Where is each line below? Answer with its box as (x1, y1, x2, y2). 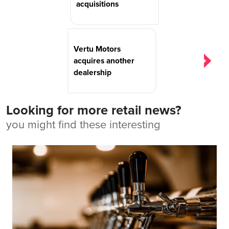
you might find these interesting (6, 118, 161, 132)
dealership (74, 67, 111, 77)
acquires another (74, 56, 134, 65)
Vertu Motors (74, 44, 121, 54)
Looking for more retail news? (6, 103, 181, 119)
